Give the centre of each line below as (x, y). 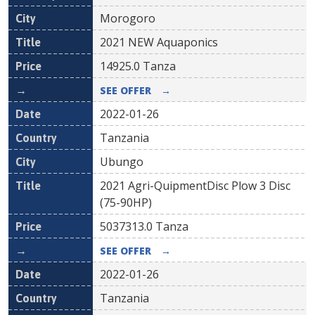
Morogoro (128, 18)
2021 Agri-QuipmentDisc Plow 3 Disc (195, 186)
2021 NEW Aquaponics (159, 42)
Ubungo (122, 162)
